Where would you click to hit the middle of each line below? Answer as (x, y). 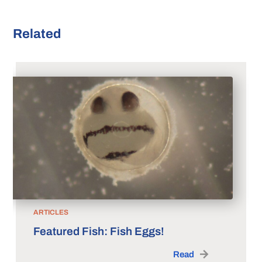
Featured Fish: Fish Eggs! (99, 231)
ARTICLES (51, 212)
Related (37, 34)
